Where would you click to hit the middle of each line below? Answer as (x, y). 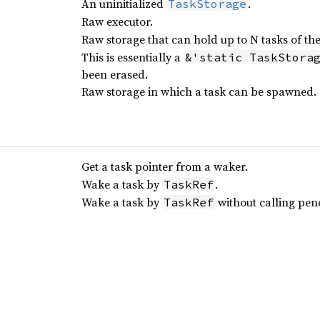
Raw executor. (117, 21)
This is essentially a (132, 57)
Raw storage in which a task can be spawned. (199, 91)
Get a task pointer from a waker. (164, 166)
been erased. (114, 74)
